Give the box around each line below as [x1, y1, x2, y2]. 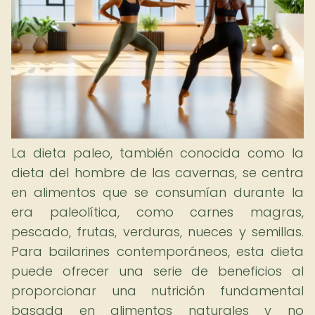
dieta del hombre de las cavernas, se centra [11, 164, 304, 181]
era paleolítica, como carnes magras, [11, 203, 304, 221]
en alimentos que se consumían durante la [11, 184, 304, 201]
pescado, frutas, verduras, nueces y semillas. [11, 223, 304, 240]
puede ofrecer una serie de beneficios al [11, 262, 304, 280]
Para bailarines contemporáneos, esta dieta [11, 243, 304, 260]
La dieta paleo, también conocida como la [11, 144, 304, 162]
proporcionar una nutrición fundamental [11, 282, 304, 300]
